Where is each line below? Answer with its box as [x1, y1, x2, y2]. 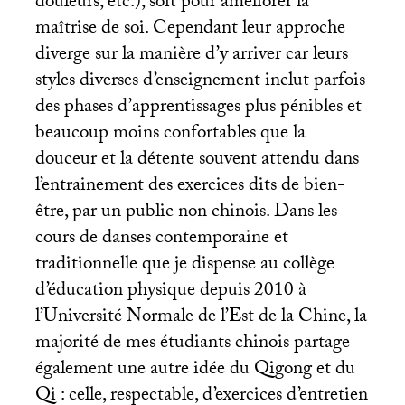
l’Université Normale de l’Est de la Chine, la [34, 301, 367, 334]
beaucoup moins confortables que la [34, 118, 306, 151]
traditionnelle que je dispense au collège [34, 249, 334, 282]
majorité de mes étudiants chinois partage [34, 327, 350, 361]
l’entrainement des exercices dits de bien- [34, 170, 344, 203]
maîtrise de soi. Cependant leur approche [34, 13, 345, 46]
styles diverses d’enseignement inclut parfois [34, 65, 365, 99]
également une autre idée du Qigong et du [34, 353, 355, 387]
